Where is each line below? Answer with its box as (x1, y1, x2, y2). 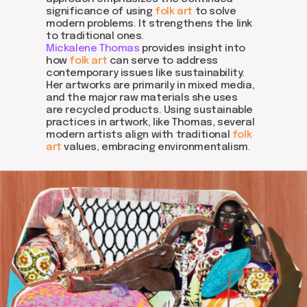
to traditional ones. (46, 31, 144, 42)
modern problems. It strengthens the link (46, 19, 253, 29)
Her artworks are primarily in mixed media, (46, 80, 255, 91)
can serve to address (107, 56, 218, 66)
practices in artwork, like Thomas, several (46, 117, 255, 128)
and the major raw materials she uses (46, 93, 238, 103)
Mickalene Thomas (46, 43, 140, 54)
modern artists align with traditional (46, 130, 232, 140)
